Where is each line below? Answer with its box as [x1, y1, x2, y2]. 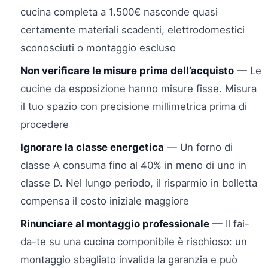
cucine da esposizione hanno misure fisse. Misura [20, 82, 257, 95]
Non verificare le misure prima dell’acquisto [20, 64, 234, 77]
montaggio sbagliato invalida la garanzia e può [20, 253, 237, 266]
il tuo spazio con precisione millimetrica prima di [20, 100, 247, 112]
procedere [20, 118, 69, 130]
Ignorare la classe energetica [20, 141, 164, 153]
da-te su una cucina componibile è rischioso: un [20, 235, 247, 248]
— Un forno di [164, 141, 233, 153]
